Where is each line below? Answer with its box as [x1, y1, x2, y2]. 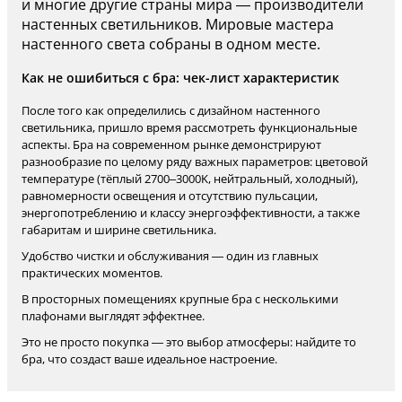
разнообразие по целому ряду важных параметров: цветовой [22, 153, 368, 170]
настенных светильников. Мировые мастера [22, 14, 334, 34]
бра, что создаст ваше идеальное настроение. [22, 351, 277, 367]
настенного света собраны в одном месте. [22, 34, 320, 54]
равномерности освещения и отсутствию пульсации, [22, 188, 318, 204]
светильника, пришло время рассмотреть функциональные [22, 119, 357, 135]
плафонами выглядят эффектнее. [22, 308, 205, 324]
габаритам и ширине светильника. [22, 222, 216, 238]
